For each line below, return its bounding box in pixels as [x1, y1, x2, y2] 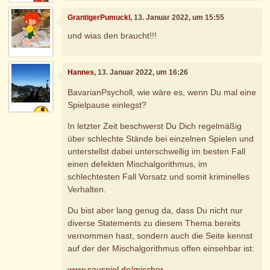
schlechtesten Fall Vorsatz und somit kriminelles [67, 172, 250, 182]
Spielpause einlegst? [67, 100, 147, 110]
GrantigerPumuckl [67, 13, 131, 22]
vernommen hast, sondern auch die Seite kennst [67, 231, 253, 241]
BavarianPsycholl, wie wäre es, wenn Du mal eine [67, 87, 257, 98]
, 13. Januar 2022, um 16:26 [94, 68, 189, 77]
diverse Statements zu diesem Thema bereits [67, 218, 241, 228]
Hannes [67, 68, 95, 77]
